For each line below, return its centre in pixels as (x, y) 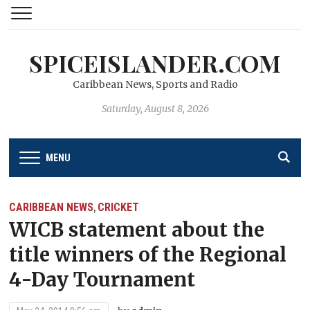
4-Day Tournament (102, 279)
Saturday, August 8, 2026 (155, 109)
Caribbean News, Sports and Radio (155, 84)
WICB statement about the (137, 229)
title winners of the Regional (148, 254)
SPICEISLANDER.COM (155, 63)
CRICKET (119, 207)
